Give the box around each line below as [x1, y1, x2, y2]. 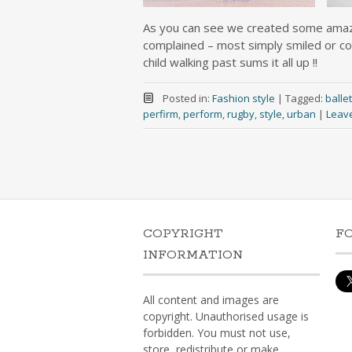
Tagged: [284, 90, 325, 105]
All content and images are [143, 292, 279, 308]
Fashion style [211, 90, 275, 105]
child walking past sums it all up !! [143, 53, 317, 70]
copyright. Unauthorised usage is [143, 309, 309, 324]
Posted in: [162, 90, 212, 105]
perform [183, 106, 222, 121]
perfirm [143, 106, 178, 121]
